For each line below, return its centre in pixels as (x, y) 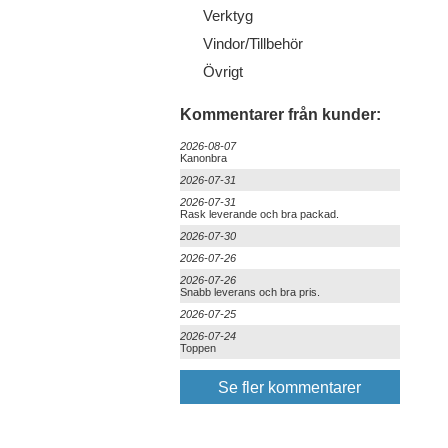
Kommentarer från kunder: (280, 114)
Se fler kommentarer (289, 387)
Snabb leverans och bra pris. (249, 292)
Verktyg (227, 15)
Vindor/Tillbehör (252, 43)
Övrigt (222, 71)
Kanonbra (203, 158)
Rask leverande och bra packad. (259, 214)
